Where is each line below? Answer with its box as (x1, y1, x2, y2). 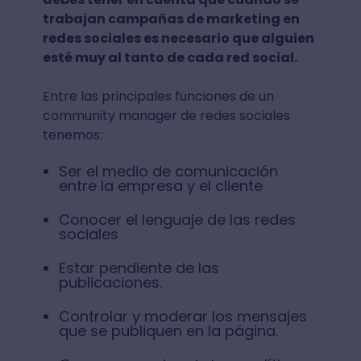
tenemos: (42, 126, 106, 145)
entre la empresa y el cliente (58, 176, 263, 197)
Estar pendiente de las (58, 258, 219, 279)
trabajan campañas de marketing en (42, 10, 300, 29)
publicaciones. (58, 272, 166, 293)
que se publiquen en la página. (58, 321, 282, 342)
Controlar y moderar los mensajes (58, 306, 307, 327)
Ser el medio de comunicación (58, 161, 278, 182)
